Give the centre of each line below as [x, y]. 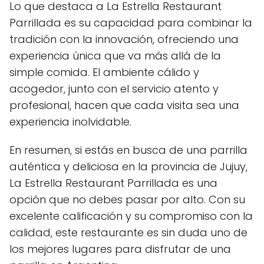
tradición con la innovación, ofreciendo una [124, 39]
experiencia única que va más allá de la [115, 55]
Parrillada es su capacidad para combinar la [131, 22]
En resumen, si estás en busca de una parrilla [128, 150]
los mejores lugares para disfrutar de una [120, 249]
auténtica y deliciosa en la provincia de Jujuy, [128, 166]
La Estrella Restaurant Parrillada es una [113, 183]
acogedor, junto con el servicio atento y [114, 88]
